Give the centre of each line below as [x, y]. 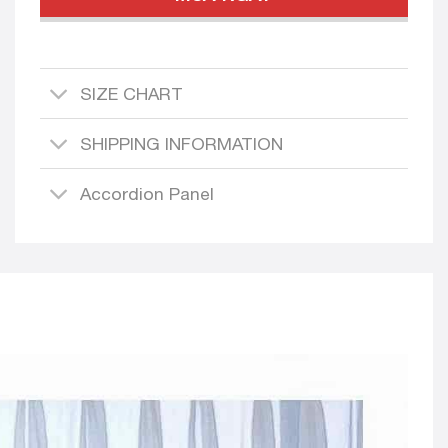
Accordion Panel [147, 193]
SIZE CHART [132, 93]
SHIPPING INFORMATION [182, 143]
